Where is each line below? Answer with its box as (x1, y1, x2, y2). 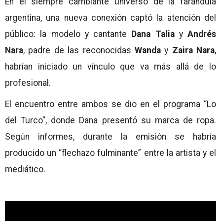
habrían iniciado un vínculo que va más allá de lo (5, 61, 216, 72)
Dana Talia (131, 29, 175, 39)
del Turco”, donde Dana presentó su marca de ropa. (5, 115, 216, 125)
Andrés (187, 29, 216, 39)
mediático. (5, 164, 45, 174)
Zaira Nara (172, 45, 215, 55)
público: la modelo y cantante (5, 29, 132, 39)
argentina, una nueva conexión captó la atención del (5, 12, 216, 23)
